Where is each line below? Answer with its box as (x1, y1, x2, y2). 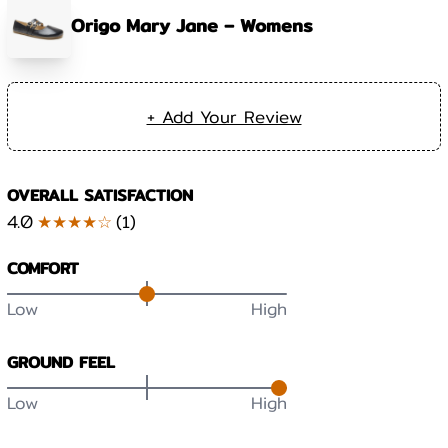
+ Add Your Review (146, 102, 302, 130)
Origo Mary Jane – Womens (71, 10, 314, 40)
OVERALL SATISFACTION (7, 182, 194, 208)
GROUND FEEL (7, 349, 116, 375)
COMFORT (7, 255, 80, 281)
